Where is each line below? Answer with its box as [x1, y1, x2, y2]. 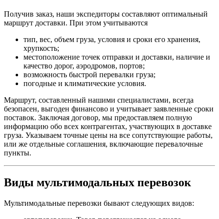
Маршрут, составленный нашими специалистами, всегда [4, 95, 194, 104]
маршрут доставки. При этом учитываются [4, 18, 148, 27]
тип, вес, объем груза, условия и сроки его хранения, [23, 35, 200, 44]
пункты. [4, 148, 31, 157]
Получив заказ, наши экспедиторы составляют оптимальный [4, 9, 208, 18]
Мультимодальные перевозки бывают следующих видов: [4, 198, 194, 207]
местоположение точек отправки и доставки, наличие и [23, 52, 210, 61]
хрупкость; [23, 44, 59, 52]
